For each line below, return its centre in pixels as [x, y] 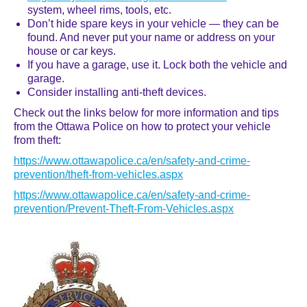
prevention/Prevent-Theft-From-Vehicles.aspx [124, 209]
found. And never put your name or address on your [151, 37]
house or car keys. [72, 51]
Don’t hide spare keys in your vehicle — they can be [153, 24]
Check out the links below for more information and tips [146, 113]
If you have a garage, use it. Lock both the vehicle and [157, 65]
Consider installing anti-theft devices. [117, 92]
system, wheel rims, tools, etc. [99, 10]
